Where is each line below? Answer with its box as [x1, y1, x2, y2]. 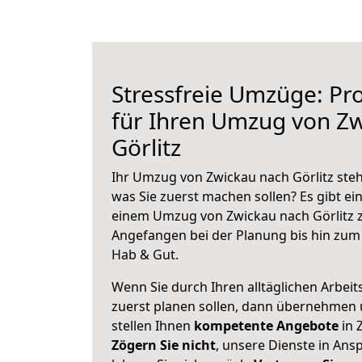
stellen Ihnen [112, 317, 194, 335]
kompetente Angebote [194, 317, 339, 335]
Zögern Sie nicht [112, 336, 216, 354]
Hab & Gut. [112, 246, 179, 263]
